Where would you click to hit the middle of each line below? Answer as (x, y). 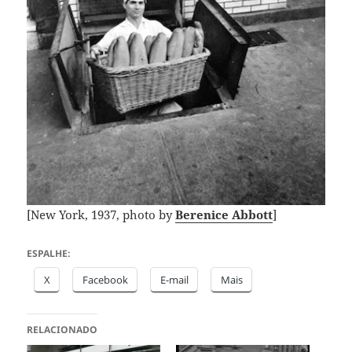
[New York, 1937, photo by (101, 214)
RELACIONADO (62, 329)
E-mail (175, 279)
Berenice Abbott (224, 214)
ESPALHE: (49, 253)
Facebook (106, 279)
